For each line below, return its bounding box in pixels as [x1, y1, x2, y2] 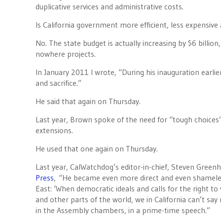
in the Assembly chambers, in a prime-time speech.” [36, 205, 210, 215]
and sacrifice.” [36, 78, 81, 88]
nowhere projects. [36, 49, 96, 59]
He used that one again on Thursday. [36, 144, 158, 153]
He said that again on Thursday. [36, 96, 141, 106]
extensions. [36, 125, 73, 135]
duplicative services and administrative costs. [36, 1, 184, 11]
